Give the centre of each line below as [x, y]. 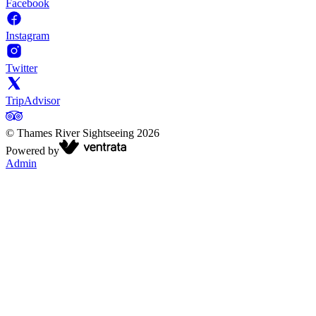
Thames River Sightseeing [75, 133]
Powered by [32, 151]
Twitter [22, 68]
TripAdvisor [33, 101]
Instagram [28, 36]
